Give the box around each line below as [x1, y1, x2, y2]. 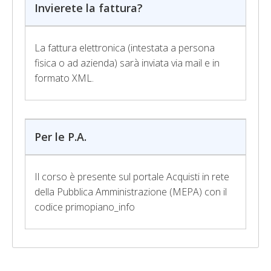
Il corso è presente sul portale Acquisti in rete [34, 170, 229, 183]
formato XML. [34, 71, 94, 85]
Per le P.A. [34, 129, 87, 144]
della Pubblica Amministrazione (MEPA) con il [34, 185, 227, 198]
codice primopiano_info [34, 200, 135, 214]
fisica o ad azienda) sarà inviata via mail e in [34, 56, 220, 70]
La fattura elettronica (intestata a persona [34, 41, 215, 54]
